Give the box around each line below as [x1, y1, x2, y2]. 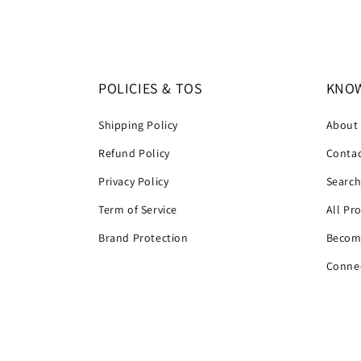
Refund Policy [98, 146, 170, 160]
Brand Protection [98, 230, 189, 245]
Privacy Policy [98, 174, 169, 189]
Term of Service [98, 202, 177, 217]
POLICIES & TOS [98, 79, 203, 98]
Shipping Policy [98, 118, 178, 132]
